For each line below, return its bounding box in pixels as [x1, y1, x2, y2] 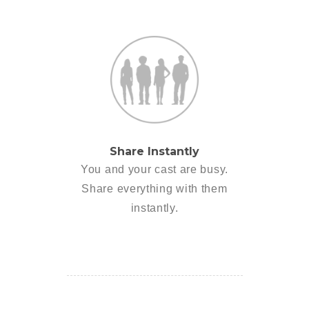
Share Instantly [110, 145, 199, 159]
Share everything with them [81, 183, 228, 195]
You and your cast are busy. [81, 163, 228, 176]
